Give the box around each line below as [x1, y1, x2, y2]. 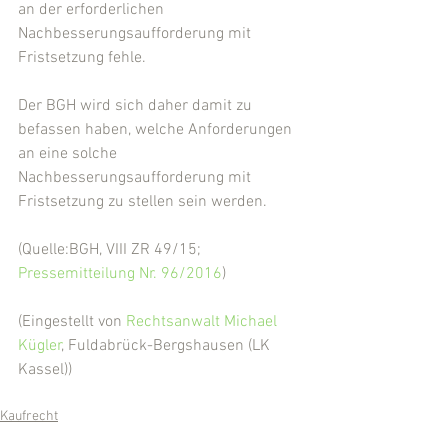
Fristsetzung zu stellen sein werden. [18, 192, 267, 213]
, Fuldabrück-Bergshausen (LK [62, 336, 274, 357]
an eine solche [18, 144, 121, 165]
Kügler [18, 336, 62, 357]
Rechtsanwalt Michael [126, 312, 281, 333]
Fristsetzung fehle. [18, 48, 146, 69]
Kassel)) [18, 360, 72, 381]
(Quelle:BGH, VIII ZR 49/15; [18, 240, 205, 261]
